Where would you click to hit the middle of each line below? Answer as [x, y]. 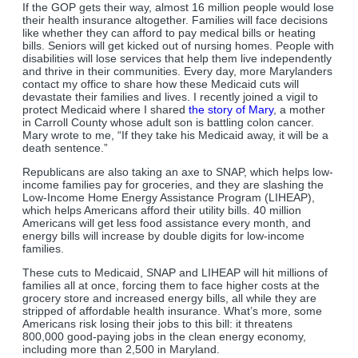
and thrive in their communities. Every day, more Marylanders [177, 72]
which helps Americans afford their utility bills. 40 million [162, 211]
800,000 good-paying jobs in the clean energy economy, [164, 337]
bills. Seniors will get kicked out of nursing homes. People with [178, 46]
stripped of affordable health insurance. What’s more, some [172, 311]
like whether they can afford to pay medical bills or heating [169, 33]
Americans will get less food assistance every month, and [167, 223]
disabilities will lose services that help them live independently [177, 59]
